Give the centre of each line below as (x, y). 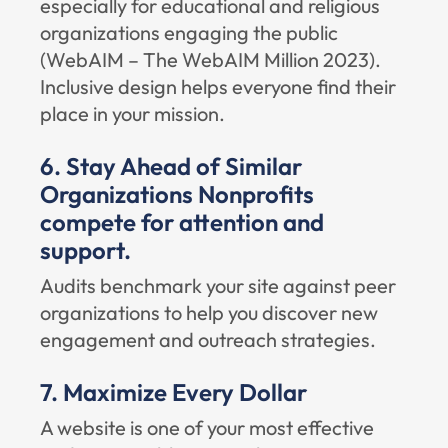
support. (85, 250)
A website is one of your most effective (207, 427)
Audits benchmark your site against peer (218, 285)
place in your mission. (132, 113)
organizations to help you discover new (209, 312)
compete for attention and (182, 222)
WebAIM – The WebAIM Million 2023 (207, 59)
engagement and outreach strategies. (208, 339)
